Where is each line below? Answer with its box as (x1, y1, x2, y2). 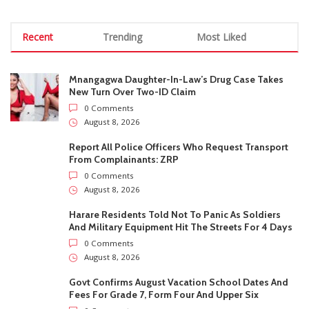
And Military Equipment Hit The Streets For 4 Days (69, 32, 292, 46)
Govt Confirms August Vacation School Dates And (69, 88, 288, 101)
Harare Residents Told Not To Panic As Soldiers (69, 20, 281, 33)
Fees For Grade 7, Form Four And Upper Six (69, 100, 259, 113)
